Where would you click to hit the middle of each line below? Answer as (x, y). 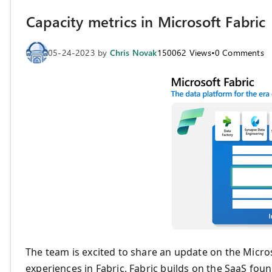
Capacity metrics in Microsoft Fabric (146, 22)
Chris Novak (133, 52)
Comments (242, 52)
